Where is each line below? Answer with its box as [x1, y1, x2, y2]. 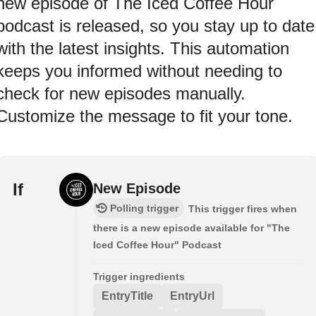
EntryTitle [102, 289, 153, 302]
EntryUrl [170, 289, 214, 302]
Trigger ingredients [93, 270, 185, 282]
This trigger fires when [188, 202, 297, 214]
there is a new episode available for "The [93, 221, 290, 233]
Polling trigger [110, 202, 178, 214]
